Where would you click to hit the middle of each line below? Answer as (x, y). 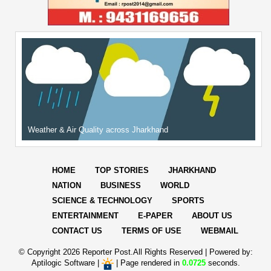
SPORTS (188, 201)
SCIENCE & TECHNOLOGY (102, 201)
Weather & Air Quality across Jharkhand (98, 130)
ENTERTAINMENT (85, 216)
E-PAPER (155, 216)
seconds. (223, 263)
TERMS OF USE (152, 231)
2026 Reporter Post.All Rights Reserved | (136, 252)
